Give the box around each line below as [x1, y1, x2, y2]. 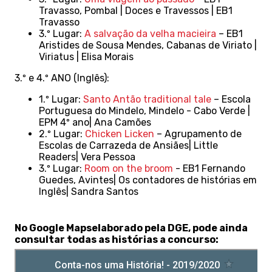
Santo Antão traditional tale [83, 93, 211, 105]
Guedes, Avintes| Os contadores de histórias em [39, 174, 257, 186]
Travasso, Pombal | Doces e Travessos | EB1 [39, 5, 233, 16]
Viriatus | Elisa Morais [39, 51, 134, 63]
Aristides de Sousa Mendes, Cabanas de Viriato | [39, 39, 257, 51]
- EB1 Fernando [173, 163, 245, 174]
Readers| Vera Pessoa [39, 151, 135, 163]
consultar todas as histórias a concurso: [15, 234, 219, 245]
